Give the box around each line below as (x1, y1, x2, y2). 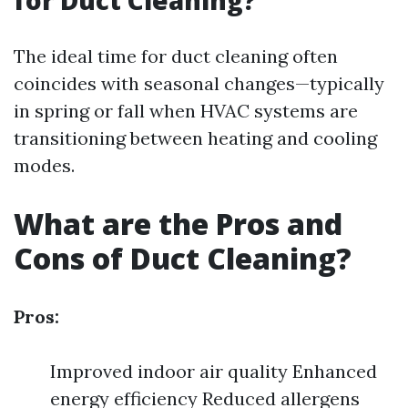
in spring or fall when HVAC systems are (14, 99, 358, 123)
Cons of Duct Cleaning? (14, 239, 352, 279)
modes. (14, 154, 75, 178)
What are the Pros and (14, 204, 342, 244)
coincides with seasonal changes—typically (14, 72, 384, 96)
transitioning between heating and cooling (14, 127, 377, 150)
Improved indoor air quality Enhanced (50, 360, 377, 383)
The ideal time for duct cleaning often (14, 45, 338, 68)
